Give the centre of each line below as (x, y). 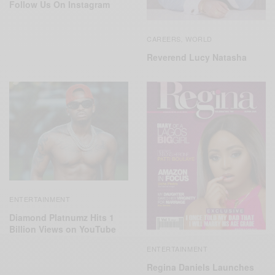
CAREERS (164, 39)
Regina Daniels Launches (200, 267)
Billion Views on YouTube (63, 229)
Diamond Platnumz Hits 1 (62, 218)
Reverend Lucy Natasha (197, 57)
